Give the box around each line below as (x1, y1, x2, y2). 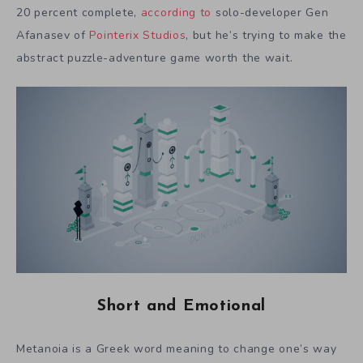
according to (140, 5, 212, 20)
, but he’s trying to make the (186, 28, 347, 43)
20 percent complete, (16, 5, 141, 20)
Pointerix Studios (89, 28, 186, 43)
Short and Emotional (96, 297, 267, 314)
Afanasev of (16, 28, 90, 43)
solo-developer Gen (211, 5, 329, 20)
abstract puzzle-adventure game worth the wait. (16, 50, 293, 66)
